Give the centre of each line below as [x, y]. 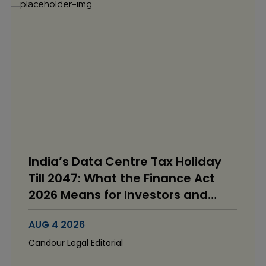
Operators [60, 211]
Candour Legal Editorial [76, 243]
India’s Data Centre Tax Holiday [125, 161]
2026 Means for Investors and [118, 195]
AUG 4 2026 [57, 225]
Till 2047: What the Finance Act [122, 178]
